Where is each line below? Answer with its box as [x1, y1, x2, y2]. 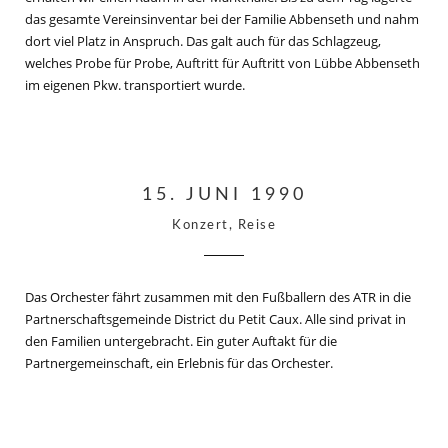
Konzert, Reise [172, 219, 276, 232]
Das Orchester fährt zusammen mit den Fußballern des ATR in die [25, 288, 411, 306]
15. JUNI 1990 [141, 186, 307, 204]
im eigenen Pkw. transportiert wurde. [25, 76, 245, 94]
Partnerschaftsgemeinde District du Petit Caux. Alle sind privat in [25, 310, 406, 328]
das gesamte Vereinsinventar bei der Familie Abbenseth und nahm [25, 10, 419, 28]
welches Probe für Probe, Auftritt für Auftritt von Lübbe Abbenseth [25, 54, 420, 72]
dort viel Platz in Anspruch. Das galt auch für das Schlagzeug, [25, 32, 381, 50]
